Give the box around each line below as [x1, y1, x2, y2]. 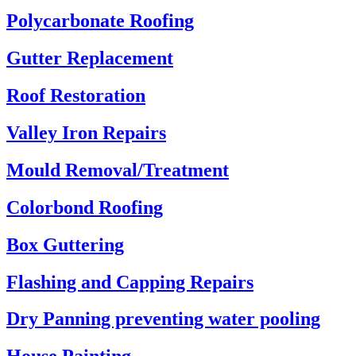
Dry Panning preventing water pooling [6, 308, 320, 330]
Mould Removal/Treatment [6, 159, 229, 180]
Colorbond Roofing [6, 196, 163, 218]
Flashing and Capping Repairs [6, 271, 253, 292]
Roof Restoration [6, 85, 145, 106]
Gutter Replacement [6, 48, 173, 69]
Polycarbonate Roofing [6, 10, 194, 32]
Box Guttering [6, 234, 124, 255]
